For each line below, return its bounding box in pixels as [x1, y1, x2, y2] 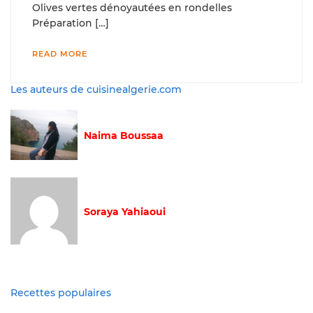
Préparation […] [32, 17, 109, 29]
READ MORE [32, 49, 87, 59]
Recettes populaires [10, 286, 111, 299]
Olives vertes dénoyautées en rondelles [32, 1, 232, 14]
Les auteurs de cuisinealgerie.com [10, 83, 182, 96]
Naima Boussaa [84, 129, 163, 143]
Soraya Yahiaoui [84, 205, 166, 219]
